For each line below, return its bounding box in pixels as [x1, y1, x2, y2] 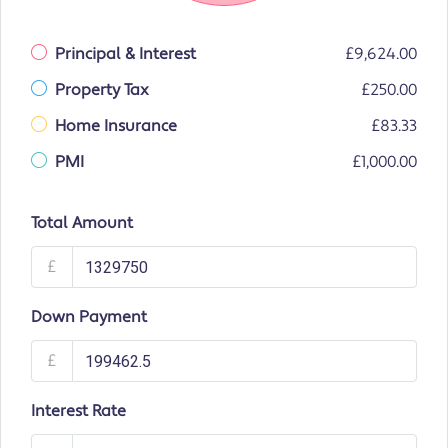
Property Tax [55, 80, 149, 101]
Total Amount [31, 213, 133, 234]
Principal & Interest [55, 44, 196, 65]
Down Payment [31, 307, 147, 328]
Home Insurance [55, 116, 177, 137]
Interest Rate [31, 401, 126, 422]
